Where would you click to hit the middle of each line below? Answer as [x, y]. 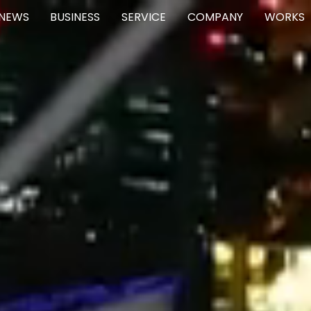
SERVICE [144, 17]
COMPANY [216, 17]
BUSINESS [75, 17]
